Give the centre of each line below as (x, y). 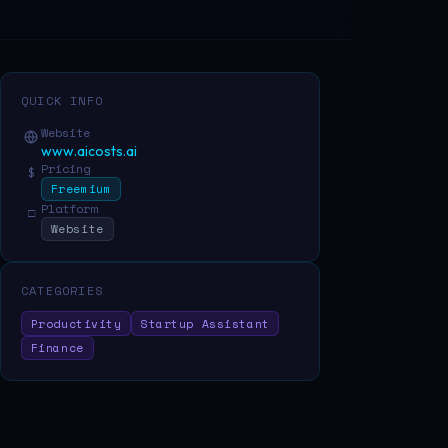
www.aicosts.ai (89, 150)
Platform (69, 208)
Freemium (81, 188)
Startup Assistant (205, 323)
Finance (57, 347)
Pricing (65, 168)
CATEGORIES (62, 291)
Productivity (76, 323)
